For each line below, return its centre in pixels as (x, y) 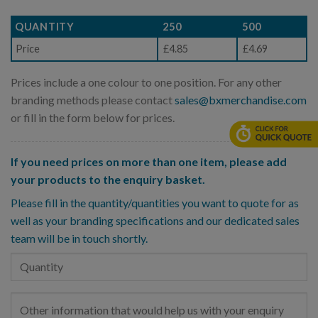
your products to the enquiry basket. (108, 179)
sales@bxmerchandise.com (241, 99)
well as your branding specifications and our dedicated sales (155, 220)
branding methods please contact (93, 99)
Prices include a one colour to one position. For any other (146, 82)
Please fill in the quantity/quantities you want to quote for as (155, 202)
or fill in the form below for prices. (93, 117)
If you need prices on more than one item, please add (149, 161)
